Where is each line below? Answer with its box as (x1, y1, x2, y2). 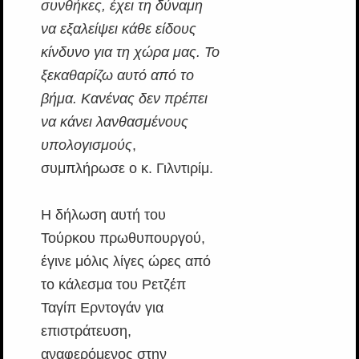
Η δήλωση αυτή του (40, 207, 166, 224)
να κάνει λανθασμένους (40, 114, 188, 131)
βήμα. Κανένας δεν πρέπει (40, 91, 208, 107)
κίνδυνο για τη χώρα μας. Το (40, 44, 220, 61)
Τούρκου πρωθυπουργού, (40, 230, 205, 247)
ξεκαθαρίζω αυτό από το (40, 67, 194, 84)
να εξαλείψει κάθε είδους (40, 21, 196, 38)
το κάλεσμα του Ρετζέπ (40, 276, 186, 293)
